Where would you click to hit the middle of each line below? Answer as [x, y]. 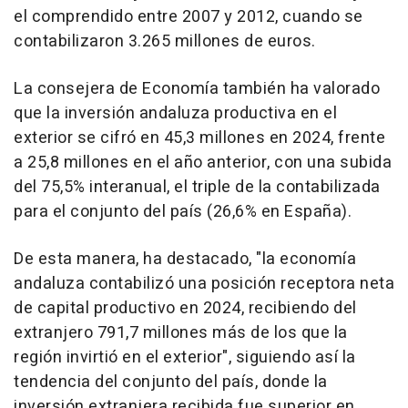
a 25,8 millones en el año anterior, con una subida [203, 163]
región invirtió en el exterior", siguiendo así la [185, 358]
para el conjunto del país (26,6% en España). [183, 212]
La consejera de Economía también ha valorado [197, 89]
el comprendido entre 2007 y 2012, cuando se [189, 17]
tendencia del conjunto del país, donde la [171, 382]
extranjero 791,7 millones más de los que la [181, 333]
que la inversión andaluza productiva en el [175, 114]
